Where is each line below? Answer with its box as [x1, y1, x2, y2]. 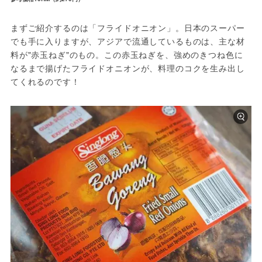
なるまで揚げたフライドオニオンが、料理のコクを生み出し [10, 62, 245, 74]
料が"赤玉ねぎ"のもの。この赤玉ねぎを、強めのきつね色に [10, 49, 243, 61]
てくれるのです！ [10, 75, 80, 88]
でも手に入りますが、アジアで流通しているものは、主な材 [10, 35, 245, 47]
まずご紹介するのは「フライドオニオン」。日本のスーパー [10, 22, 245, 34]
